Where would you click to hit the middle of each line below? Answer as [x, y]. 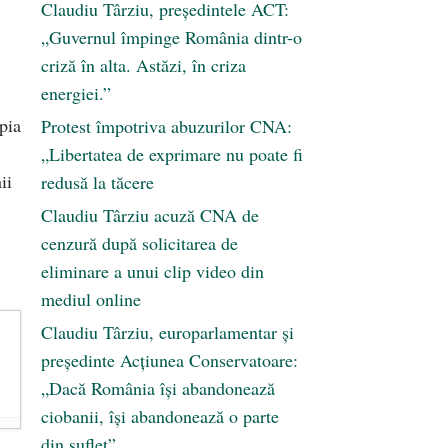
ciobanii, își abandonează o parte [160, 416]
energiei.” [76, 93]
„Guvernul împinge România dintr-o [171, 37]
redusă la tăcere [97, 182]
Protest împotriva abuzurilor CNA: [166, 126]
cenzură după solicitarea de [139, 243]
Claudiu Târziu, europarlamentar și [167, 332]
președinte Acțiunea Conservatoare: [169, 360]
